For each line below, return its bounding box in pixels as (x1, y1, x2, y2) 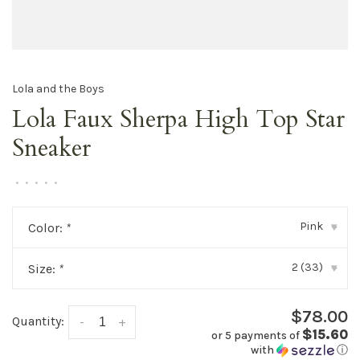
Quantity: (12, 313, 64, 329)
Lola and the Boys (12, 81, 104, 96)
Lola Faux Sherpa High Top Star (12, 103, 345, 136)
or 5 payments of (211, 329, 302, 342)
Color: (28, 220, 66, 235)
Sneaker (12, 132, 91, 165)
